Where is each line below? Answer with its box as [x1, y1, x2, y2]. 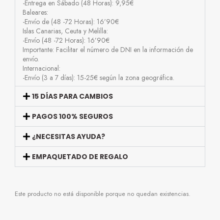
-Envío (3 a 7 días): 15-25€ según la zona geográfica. [23, 73, 174, 83]
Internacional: [23, 63, 60, 74]
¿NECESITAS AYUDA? [32, 132, 106, 142]
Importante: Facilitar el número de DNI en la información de [23, 45, 193, 55]
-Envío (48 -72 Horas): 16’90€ [23, 35, 110, 46]
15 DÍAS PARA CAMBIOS [32, 91, 113, 102]
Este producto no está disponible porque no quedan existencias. [15, 189, 191, 199]
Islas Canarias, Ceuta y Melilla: [23, 26, 108, 36]
